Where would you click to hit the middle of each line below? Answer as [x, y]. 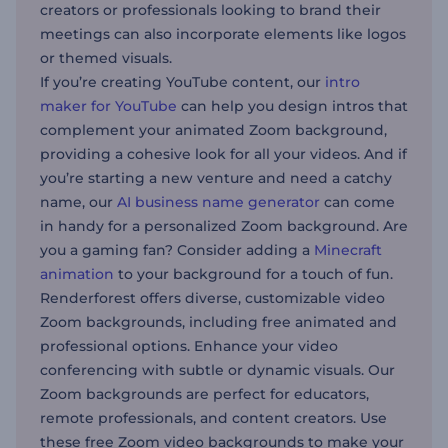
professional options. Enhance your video [189, 345]
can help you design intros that [292, 105]
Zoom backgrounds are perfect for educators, [204, 393]
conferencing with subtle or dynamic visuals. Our [217, 369]
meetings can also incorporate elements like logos [223, 33]
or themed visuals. [108, 57]
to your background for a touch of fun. [253, 273]
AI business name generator [218, 201]
